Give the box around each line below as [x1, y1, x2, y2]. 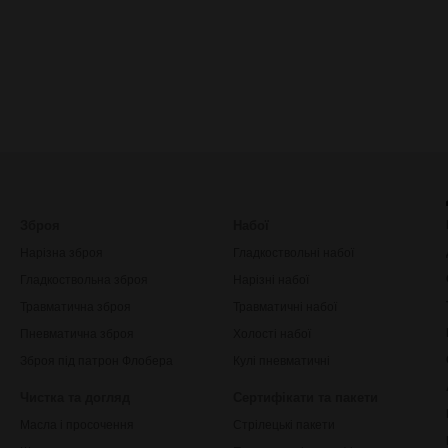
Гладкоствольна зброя [19, 273, 148, 287]
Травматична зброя [19, 300, 131, 314]
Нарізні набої [232, 273, 309, 287]
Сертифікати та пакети [232, 390, 378, 405]
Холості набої [232, 327, 311, 341]
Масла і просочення [19, 418, 134, 432]
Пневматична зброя [19, 327, 134, 341]
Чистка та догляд [19, 390, 130, 405]
